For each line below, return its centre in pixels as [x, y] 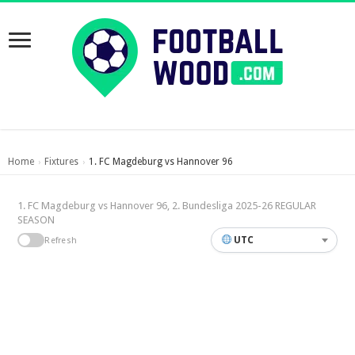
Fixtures [61, 162]
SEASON [36, 220]
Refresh [61, 240]
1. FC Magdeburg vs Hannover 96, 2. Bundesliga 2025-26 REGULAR [167, 206]
